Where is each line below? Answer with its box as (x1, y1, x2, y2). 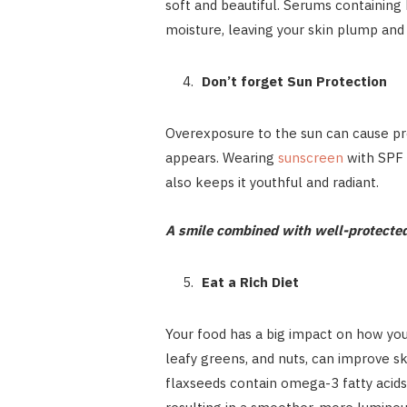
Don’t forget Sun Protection (201, 73, 387, 91)
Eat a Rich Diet (201, 273, 299, 292)
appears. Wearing (164, 149, 278, 167)
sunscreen (277, 149, 343, 167)
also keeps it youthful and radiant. (164, 174, 382, 192)
